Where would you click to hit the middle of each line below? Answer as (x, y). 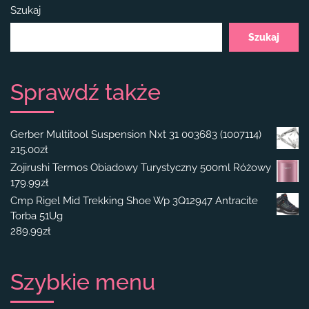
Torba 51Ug (37, 216)
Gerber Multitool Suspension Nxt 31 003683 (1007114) (136, 135)
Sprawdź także (86, 92)
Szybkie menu (83, 282)
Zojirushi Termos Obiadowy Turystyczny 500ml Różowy (141, 168)
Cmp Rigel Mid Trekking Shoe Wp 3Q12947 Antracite (134, 201)
